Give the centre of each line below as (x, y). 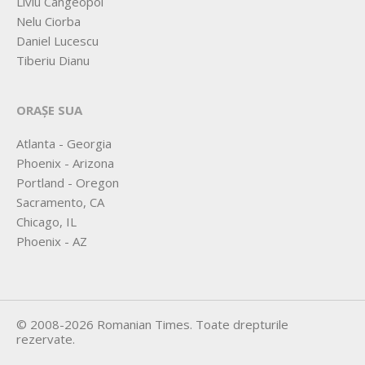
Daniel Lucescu (57, 41)
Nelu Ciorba (48, 22)
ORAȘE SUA (49, 110)
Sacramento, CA (60, 202)
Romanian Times (143, 325)
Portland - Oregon (68, 183)
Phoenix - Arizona (65, 163)
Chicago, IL (46, 222)
